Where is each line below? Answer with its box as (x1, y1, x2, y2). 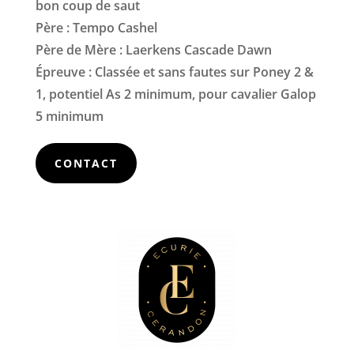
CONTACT (54, 155, 118, 171)
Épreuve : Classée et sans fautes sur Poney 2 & (35, 62, 314, 81)
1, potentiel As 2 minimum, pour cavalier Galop (35, 85, 316, 103)
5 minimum (35, 107, 104, 125)
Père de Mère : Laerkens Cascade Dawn (35, 40, 272, 58)
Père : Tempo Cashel (35, 18, 157, 36)
